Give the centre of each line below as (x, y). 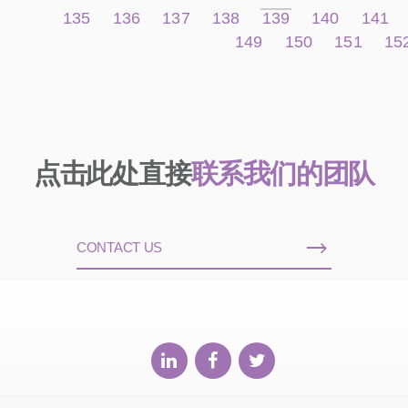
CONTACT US (119, 248)
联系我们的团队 (283, 174)
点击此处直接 (112, 174)
